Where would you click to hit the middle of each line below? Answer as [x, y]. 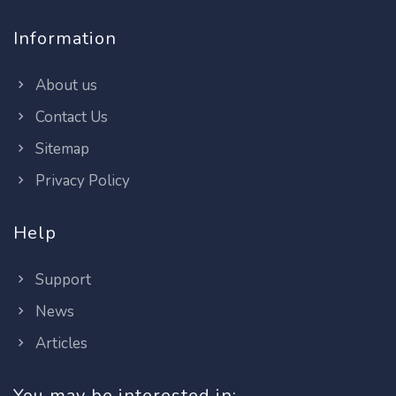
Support [61, 280]
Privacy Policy [81, 181]
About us [65, 85]
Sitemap [61, 149]
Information [65, 38]
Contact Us [70, 117]
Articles [60, 343]
